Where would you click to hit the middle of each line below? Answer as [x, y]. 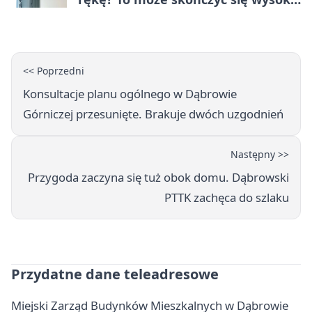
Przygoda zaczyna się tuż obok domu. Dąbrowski [158, 178]
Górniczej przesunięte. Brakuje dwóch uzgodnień [153, 114]
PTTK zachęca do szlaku [227, 198]
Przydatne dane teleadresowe [115, 274]
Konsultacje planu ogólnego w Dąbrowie [130, 94]
